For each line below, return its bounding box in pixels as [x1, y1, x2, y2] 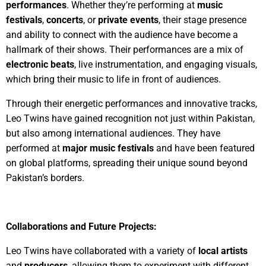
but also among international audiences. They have [6, 127, 220, 139]
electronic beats [6, 58, 74, 70]
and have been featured [154, 142, 255, 154]
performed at [6, 142, 62, 154]
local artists [198, 245, 248, 256]
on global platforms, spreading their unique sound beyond [6, 157, 248, 169]
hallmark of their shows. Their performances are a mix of [6, 43, 243, 55]
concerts [46, 14, 83, 26]
